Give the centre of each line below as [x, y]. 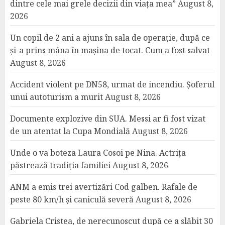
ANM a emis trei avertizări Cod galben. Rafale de [104, 187]
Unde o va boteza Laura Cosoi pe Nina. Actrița [98, 153]
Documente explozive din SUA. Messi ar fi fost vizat [108, 119]
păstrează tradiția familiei [60, 165]
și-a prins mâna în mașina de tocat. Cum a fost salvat [110, 50]
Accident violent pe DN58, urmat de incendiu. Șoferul [112, 84]
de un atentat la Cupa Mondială [70, 131]
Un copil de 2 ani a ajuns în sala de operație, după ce [110, 38]
